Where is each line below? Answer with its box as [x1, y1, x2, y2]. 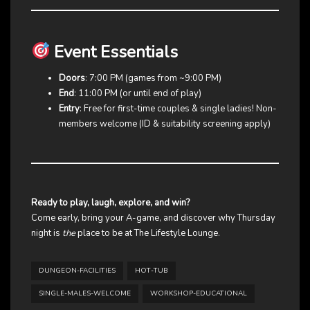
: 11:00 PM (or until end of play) [74, 87, 201, 100]
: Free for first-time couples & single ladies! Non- [80, 102, 277, 116]
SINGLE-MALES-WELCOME [39, 289, 131, 299]
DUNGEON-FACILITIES [39, 266, 116, 276]
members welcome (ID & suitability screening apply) [59, 118, 271, 131]
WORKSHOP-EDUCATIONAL [150, 289, 247, 299]
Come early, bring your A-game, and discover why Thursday [31, 212, 275, 225]
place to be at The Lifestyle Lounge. [75, 227, 220, 240]
